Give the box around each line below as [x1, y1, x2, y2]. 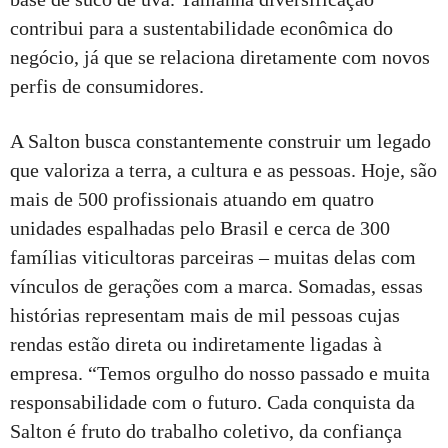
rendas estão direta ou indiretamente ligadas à [10, 332, 382, 355]
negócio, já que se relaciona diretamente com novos [10, 45, 430, 68]
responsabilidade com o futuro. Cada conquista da [10, 390, 415, 413]
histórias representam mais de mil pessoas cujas [10, 303, 400, 326]
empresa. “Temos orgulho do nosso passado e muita [10, 361, 430, 384]
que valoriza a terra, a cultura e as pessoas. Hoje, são [10, 158, 437, 181]
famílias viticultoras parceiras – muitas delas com [10, 245, 416, 268]
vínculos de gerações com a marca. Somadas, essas [10, 274, 423, 297]
